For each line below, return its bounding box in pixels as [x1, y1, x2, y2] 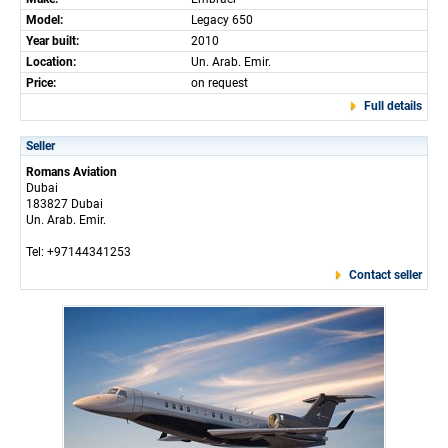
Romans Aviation [26, 165, 117, 179]
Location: [26, 55, 76, 69]
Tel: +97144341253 [26, 245, 131, 259]
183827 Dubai [26, 197, 103, 211]
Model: [26, 13, 63, 27]
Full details [364, 99, 422, 113]
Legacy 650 [191, 13, 253, 27]
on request [191, 76, 248, 90]
